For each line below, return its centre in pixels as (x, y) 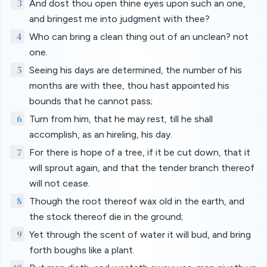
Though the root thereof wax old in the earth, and (137, 201)
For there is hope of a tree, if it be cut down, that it (140, 152)
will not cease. (60, 183)
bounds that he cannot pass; (91, 101)
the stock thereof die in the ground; (106, 217)
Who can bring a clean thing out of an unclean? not (139, 37)
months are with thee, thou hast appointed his (129, 86)
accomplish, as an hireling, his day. (101, 134)
